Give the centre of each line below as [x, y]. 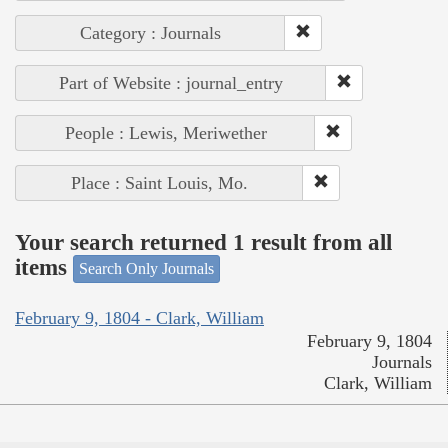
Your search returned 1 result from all [203, 242]
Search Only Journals [146, 269]
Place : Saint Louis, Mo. [159, 183]
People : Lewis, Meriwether [165, 133]
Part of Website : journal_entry [171, 83]
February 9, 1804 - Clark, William [139, 317]
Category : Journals [150, 33]
